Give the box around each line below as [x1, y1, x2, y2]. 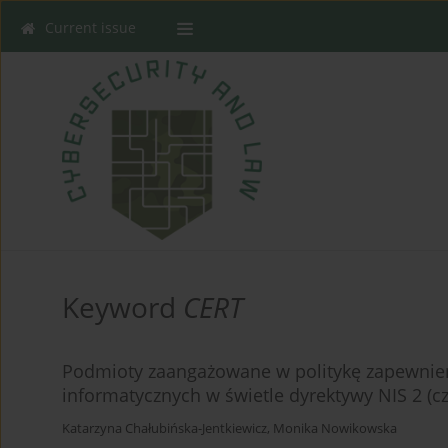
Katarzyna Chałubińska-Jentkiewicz [62, 419, 267, 437]
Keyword [62, 287, 183, 326]
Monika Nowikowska [273, 419, 397, 437]
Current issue [45, 18, 136, 37]
